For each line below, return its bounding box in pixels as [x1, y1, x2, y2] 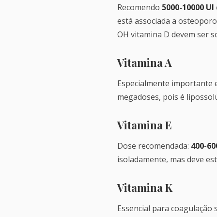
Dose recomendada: [117, 140, 191, 151]
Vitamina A [117, 55, 172, 70]
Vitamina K [117, 180, 172, 195]
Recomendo [117, 2, 162, 13]
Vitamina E [117, 118, 172, 132]
